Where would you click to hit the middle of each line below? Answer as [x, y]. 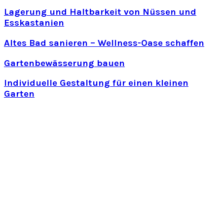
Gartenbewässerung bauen [64, 63]
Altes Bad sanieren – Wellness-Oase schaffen [104, 43]
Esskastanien [34, 23]
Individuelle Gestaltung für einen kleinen [96, 83]
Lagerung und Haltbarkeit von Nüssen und [100, 12]
